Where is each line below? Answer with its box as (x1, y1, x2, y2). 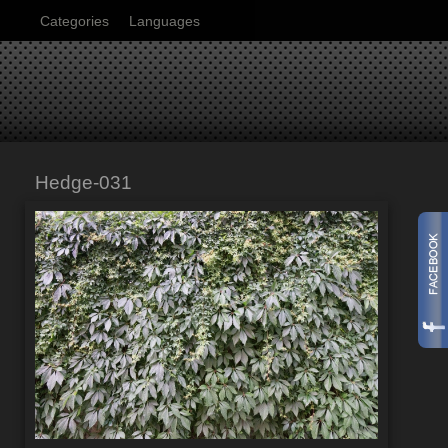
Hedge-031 (35, 172, 132, 193)
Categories (40, 13, 109, 29)
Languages (129, 13, 200, 29)
